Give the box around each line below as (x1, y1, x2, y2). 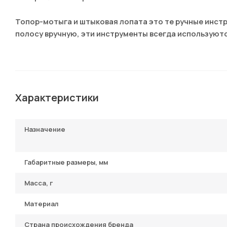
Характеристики (15, 91, 99, 104)
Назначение (24, 125, 65, 134)
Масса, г (24, 178, 53, 187)
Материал (24, 199, 58, 208)
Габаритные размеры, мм (24, 158, 108, 167)
